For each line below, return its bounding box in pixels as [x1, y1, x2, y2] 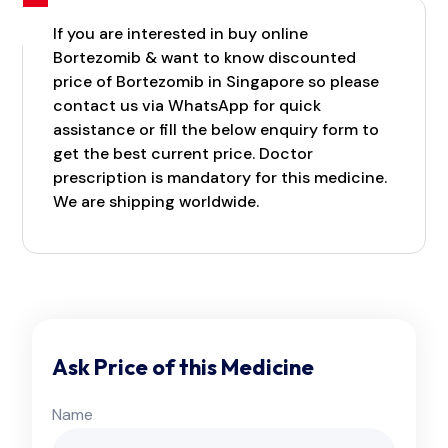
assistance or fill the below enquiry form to [53, 119, 379, 141]
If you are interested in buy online [53, 23, 308, 45]
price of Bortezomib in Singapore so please [53, 71, 379, 93]
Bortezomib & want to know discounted [53, 47, 356, 69]
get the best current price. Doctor [53, 143, 313, 165]
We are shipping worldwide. [53, 191, 259, 213]
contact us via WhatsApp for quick [53, 95, 321, 117]
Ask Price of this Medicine [52, 352, 314, 381]
